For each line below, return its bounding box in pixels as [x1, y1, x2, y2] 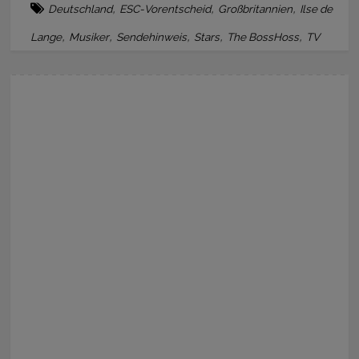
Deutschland [48, 2, 113, 15]
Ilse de [300, 2, 333, 15]
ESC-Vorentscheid [119, 2, 212, 15]
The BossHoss [227, 30, 300, 43]
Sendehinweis [116, 30, 188, 43]
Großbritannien [218, 2, 293, 15]
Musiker [69, 30, 110, 43]
